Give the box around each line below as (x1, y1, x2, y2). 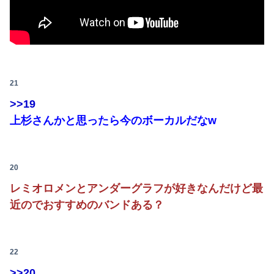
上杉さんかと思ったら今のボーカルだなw (10, 114, 217, 127)
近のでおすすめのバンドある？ (10, 198, 164, 211)
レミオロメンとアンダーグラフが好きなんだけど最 (10, 182, 263, 194)
